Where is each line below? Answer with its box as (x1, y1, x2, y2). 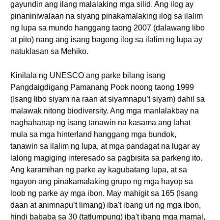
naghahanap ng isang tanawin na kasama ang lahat (10, 118, 191, 127)
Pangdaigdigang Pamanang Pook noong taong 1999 (10, 83, 194, 91)
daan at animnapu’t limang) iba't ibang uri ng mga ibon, (10, 201, 201, 209)
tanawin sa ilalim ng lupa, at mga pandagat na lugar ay (10, 142, 200, 150)
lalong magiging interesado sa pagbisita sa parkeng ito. (10, 154, 202, 162)
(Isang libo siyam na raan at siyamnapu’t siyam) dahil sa (10, 95, 205, 103)
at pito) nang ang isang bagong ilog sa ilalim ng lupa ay (10, 35, 202, 44)
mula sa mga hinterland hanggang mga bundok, (10, 130, 176, 138)
